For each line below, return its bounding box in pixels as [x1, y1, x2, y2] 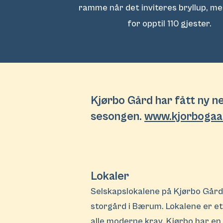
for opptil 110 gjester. [127, 18, 216, 29]
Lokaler [91, 170, 129, 183]
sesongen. [91, 110, 144, 123]
